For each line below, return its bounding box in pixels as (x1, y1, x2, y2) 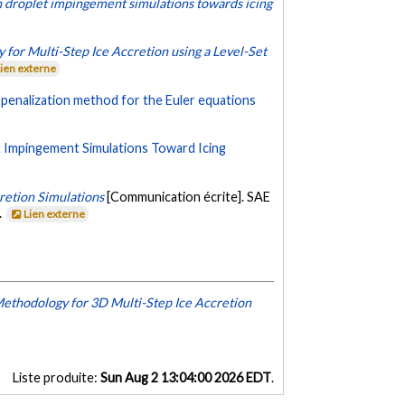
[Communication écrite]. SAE (107, 188, 271, 204)
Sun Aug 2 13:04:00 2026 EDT (99, 369, 271, 385)
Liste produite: (12, 369, 100, 385)
